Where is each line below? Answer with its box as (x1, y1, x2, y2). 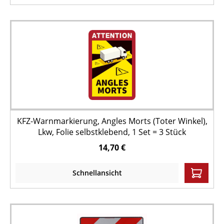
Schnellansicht (72, 168, 122, 177)
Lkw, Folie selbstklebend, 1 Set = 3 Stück (38, 126, 186, 137)
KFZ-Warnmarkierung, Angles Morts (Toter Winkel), (16, 115, 207, 126)
